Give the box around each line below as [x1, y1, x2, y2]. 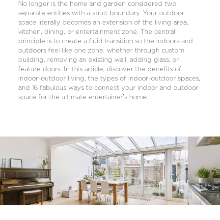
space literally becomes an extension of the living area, [18, 20, 188, 26]
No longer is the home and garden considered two [18, 1, 176, 7]
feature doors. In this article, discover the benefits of [18, 66, 181, 73]
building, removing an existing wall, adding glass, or [18, 57, 179, 63]
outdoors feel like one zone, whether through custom [18, 48, 184, 54]
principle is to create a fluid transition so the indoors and [18, 38, 193, 45]
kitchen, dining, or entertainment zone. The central [18, 29, 175, 35]
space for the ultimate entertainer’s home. [18, 94, 148, 101]
